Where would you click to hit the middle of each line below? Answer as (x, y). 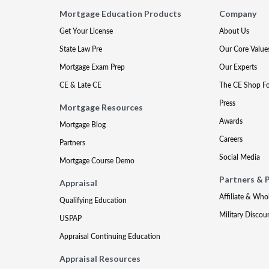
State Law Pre (81, 49)
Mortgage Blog (83, 125)
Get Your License (86, 31)
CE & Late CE (81, 85)
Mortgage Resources (101, 107)
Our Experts (238, 67)
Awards (231, 121)
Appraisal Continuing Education (110, 236)
